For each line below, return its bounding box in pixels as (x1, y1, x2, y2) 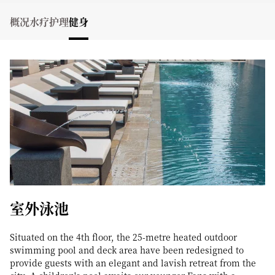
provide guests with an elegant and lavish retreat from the (10, 257, 256, 269)
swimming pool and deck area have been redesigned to (10, 244, 244, 256)
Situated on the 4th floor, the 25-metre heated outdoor (10, 231, 237, 243)
